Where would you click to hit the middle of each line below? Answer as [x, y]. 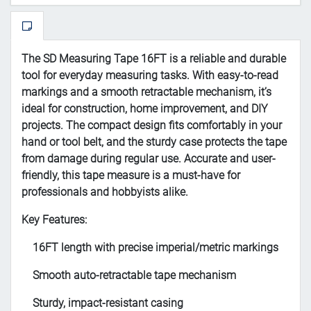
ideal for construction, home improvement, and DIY [145, 109]
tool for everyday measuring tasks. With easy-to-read [150, 76]
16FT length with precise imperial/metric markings [155, 248]
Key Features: [54, 220]
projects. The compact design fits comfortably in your [152, 126]
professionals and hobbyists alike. [105, 192]
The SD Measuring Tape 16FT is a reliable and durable [154, 59]
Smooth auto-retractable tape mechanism [134, 276]
